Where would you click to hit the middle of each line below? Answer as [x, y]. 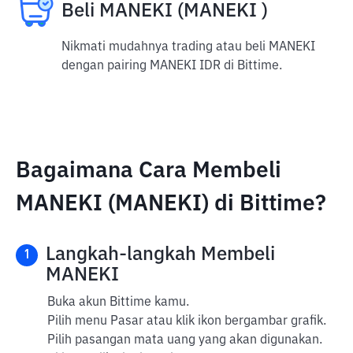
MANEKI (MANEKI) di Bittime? [171, 204]
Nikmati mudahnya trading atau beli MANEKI [188, 47]
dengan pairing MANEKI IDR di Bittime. [172, 66]
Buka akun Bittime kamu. [118, 303]
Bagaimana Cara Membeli [149, 171]
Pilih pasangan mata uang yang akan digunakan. [185, 340]
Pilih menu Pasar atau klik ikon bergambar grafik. [187, 321]
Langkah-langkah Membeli [160, 255]
